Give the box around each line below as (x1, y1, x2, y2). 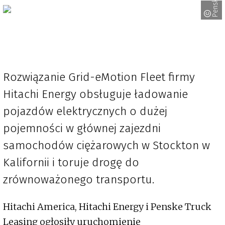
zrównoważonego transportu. (3, 172, 154, 187)
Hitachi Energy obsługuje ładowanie (3, 87, 188, 101)
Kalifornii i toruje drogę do (3, 155, 139, 170)
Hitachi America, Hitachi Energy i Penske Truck (3, 201, 211, 213)
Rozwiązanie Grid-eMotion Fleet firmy (3, 70, 195, 84)
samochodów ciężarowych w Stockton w (3, 138, 210, 153)
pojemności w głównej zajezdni (3, 121, 161, 136)
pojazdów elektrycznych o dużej (3, 104, 167, 119)
